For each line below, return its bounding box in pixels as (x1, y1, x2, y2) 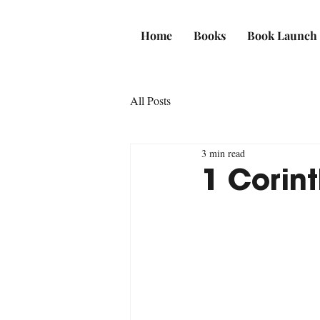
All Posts (130, 93, 171, 108)
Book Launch (247, 28, 317, 43)
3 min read (201, 146, 245, 160)
